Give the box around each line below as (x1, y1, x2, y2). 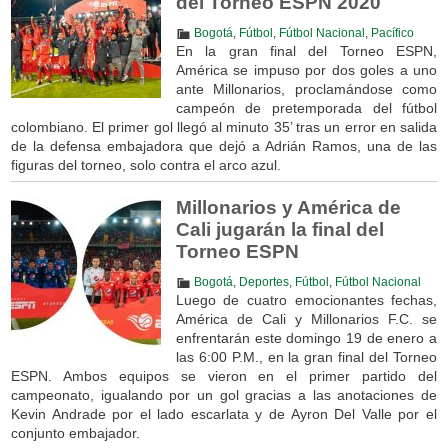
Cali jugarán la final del (175, 218, 384, 240)
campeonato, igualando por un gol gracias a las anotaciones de (10, 386, 438, 403)
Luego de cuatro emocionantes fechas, (175, 291, 438, 308)
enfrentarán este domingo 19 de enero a (175, 329, 438, 346)
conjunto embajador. (10, 424, 140, 441)
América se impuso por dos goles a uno (175, 61, 438, 78)
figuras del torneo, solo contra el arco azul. (10, 156, 281, 173)
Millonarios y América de (175, 196, 401, 218)
